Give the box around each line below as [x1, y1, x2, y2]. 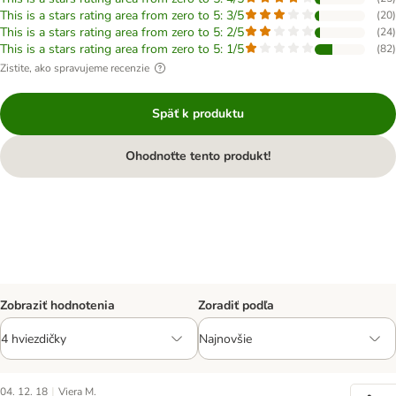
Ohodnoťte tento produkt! [126, 148, 270, 164]
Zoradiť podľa [198, 297, 274, 314]
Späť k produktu [152, 105, 244, 122]
